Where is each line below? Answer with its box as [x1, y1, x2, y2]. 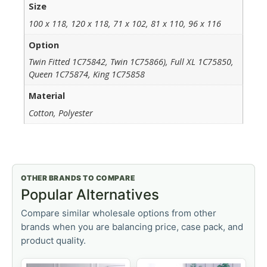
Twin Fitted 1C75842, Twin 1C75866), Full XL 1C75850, [29, 56, 234, 68]
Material [29, 90, 66, 102]
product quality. [21, 234, 86, 246]
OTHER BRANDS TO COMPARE [21, 173, 135, 182]
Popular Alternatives [21, 185, 159, 203]
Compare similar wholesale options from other [21, 207, 216, 219]
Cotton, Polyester [29, 107, 94, 119]
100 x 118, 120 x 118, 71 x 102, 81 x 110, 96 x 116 [29, 17, 222, 29]
